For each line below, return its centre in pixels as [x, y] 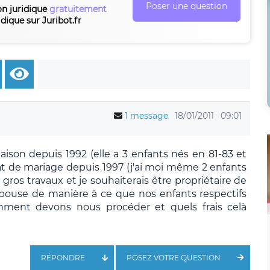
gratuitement [78, 9]
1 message [147, 115]
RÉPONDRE [63, 257]
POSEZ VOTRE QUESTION [174, 257]
